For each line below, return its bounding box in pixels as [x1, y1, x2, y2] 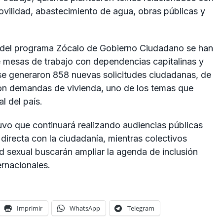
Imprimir [17, 204, 42, 213]
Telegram [127, 204, 154, 213]
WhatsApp [70, 204, 100, 213]
